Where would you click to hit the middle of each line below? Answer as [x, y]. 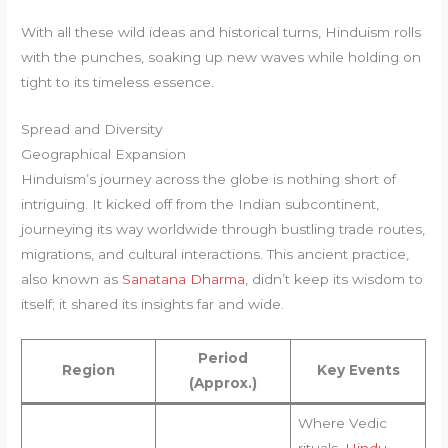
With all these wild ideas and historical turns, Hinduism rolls [221, 31]
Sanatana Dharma [184, 278]
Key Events [358, 369]
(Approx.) [223, 382]
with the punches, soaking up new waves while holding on [221, 56]
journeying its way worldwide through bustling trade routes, [223, 228]
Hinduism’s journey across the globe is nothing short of [209, 178]
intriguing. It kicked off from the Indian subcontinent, [200, 203]
